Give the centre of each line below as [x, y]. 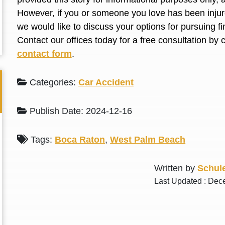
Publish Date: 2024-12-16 [79, 111]
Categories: [52, 82]
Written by [176, 168]
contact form [44, 54]
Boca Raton [80, 140]
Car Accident [106, 82]
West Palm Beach [148, 140]
